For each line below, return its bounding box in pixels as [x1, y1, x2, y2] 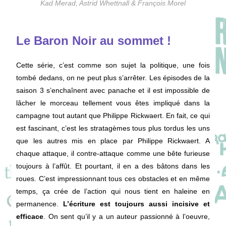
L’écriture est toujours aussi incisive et [63, 199, 210, 208]
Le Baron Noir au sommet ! [16, 33, 172, 47]
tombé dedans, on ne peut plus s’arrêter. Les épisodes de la [16, 73, 210, 82]
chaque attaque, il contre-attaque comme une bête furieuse [16, 149, 210, 157]
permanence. [16, 199, 64, 208]
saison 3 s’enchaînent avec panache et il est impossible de [16, 86, 210, 94]
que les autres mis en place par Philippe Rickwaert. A [16, 136, 210, 145]
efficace [16, 212, 44, 220]
